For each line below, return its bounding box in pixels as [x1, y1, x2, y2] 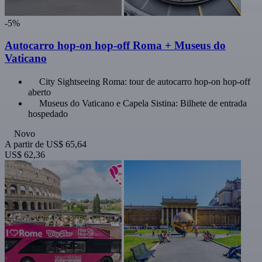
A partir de [5, 139, 44, 150]
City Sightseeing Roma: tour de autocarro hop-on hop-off [39, 77, 250, 87]
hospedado [28, 109, 68, 119]
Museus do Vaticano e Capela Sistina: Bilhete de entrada [39, 98, 247, 109]
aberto [28, 87, 51, 98]
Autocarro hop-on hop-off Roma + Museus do [5, 39, 226, 52]
